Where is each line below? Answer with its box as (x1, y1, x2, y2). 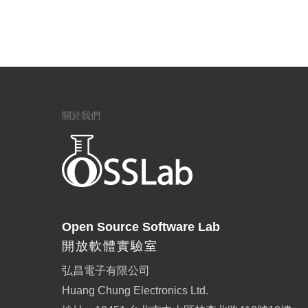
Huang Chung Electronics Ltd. (62, 285, 208, 297)
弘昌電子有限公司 (62, 265, 150, 277)
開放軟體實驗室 (62, 239, 158, 254)
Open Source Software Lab (62, 220, 220, 234)
